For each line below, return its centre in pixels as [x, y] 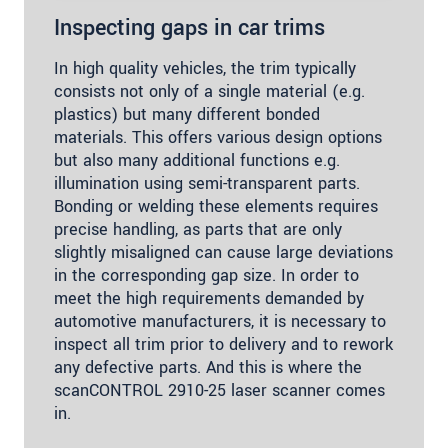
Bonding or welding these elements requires [216, 206]
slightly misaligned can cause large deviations [223, 252]
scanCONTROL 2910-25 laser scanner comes [219, 390]
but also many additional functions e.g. [197, 160]
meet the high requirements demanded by [209, 298]
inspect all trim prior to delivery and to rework [223, 344]
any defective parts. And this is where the [208, 367]
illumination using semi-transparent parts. [207, 183]
